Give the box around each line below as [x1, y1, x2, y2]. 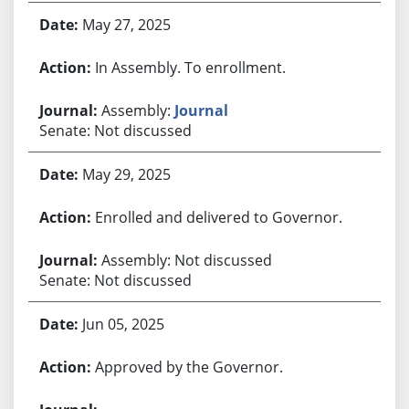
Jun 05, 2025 [81, 313, 164, 334]
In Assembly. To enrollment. [94, 57, 286, 78]
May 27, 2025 [81, 14, 171, 35]
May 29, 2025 [81, 163, 171, 184]
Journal [173, 100, 228, 121]
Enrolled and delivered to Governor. [94, 206, 342, 227]
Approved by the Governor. [94, 356, 283, 377]
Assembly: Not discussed [100, 249, 272, 270]
